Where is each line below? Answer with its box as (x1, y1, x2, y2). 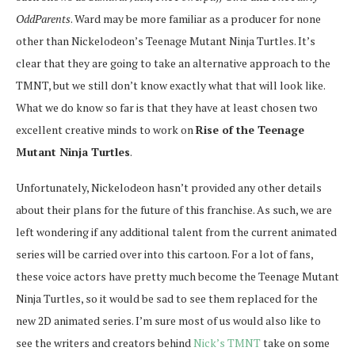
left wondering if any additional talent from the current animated (16, 223, 337, 239)
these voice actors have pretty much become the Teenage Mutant (16, 268, 339, 284)
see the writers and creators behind (16, 334, 193, 350)
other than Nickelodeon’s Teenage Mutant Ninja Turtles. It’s (16, 32, 315, 48)
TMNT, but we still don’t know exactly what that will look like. (16, 77, 325, 93)
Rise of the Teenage (196, 121, 304, 137)
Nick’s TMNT (193, 334, 261, 350)
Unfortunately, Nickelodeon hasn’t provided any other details (16, 179, 322, 195)
